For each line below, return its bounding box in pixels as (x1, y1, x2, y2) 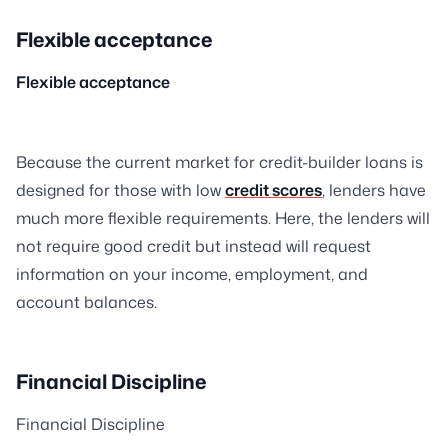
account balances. (16, 291, 157, 314)
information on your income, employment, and (16, 263, 368, 286)
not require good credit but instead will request (16, 235, 371, 258)
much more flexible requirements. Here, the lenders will (16, 207, 430, 230)
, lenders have (322, 179, 426, 202)
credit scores (225, 179, 322, 202)
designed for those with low (16, 179, 225, 202)
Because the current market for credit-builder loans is (16, 151, 423, 174)
